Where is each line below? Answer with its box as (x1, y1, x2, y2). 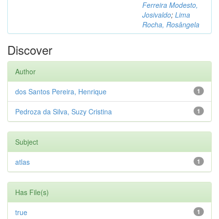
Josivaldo (142, 10, 171, 20)
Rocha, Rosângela (142, 20, 199, 29)
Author (15, 66, 36, 76)
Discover (7, 41, 52, 58)
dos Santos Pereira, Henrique (15, 87, 107, 96)
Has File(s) (15, 187, 49, 197)
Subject (15, 137, 38, 147)
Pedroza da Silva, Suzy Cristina (15, 107, 112, 116)
